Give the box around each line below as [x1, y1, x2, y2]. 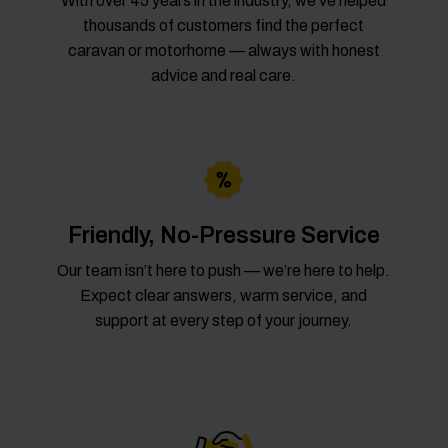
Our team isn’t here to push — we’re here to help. [57, 262, 391, 280]
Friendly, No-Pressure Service [68, 223, 380, 249]
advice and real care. [151, 67, 297, 85]
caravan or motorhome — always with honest [67, 42, 380, 60]
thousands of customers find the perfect [83, 17, 365, 35]
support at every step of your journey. [95, 312, 353, 330]
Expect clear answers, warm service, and [80, 287, 368, 305]
